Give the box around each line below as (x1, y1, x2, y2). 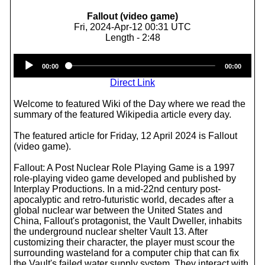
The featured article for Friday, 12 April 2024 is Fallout (14, 131, 237, 141)
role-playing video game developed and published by (14, 173, 236, 183)
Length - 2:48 (105, 33, 160, 43)
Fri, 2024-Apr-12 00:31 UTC (74, 22, 191, 32)
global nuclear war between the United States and (14, 205, 222, 215)
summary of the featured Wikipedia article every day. (14, 109, 231, 119)
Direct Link (110, 77, 155, 88)
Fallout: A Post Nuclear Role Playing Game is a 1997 (14, 163, 235, 173)
